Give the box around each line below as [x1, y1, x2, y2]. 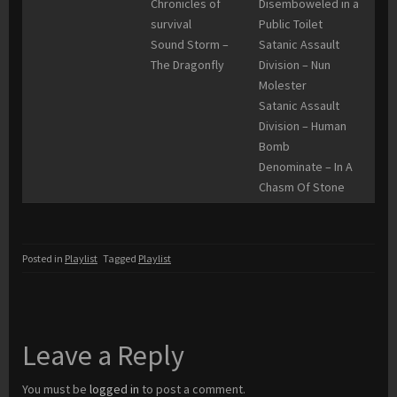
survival [151, 16, 191, 33]
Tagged [103, 252, 138, 266]
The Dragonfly [151, 57, 224, 74]
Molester [259, 77, 307, 94]
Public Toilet [259, 16, 323, 33]
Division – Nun [259, 57, 331, 74]
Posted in [22, 252, 65, 266]
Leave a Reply [22, 338, 184, 374]
